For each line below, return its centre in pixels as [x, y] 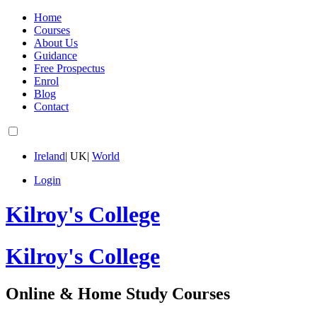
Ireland [50, 156]
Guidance [56, 56]
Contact [51, 106]
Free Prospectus [69, 68]
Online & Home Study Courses [118, 294]
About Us [56, 43]
